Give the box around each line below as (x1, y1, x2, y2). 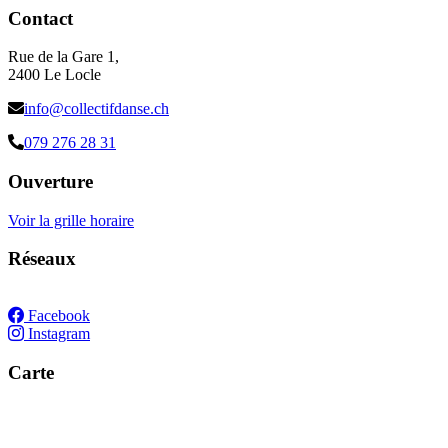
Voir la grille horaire (8, 211, 134, 229)
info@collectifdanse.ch (24, 100, 169, 118)
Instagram (24, 325, 90, 343)
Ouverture (8, 171, 93, 192)
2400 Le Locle (8, 66, 101, 84)
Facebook (24, 307, 90, 325)
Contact (8, 7, 73, 29)
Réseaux (8, 248, 76, 270)
